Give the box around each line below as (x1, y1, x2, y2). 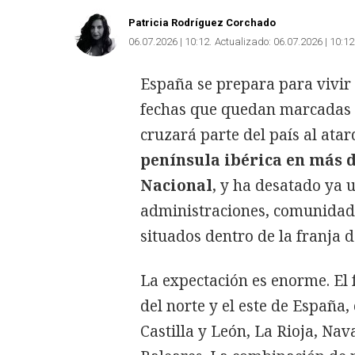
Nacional (140, 174, 212, 196)
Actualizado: (215, 35, 271, 48)
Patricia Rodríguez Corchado (128, 16, 276, 29)
